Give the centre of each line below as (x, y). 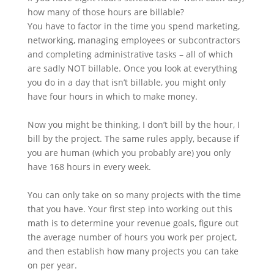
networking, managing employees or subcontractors (134, 40)
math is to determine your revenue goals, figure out (133, 223)
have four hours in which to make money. (112, 96)
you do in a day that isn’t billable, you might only (126, 82)
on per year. (52, 265)
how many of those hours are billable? (106, 12)
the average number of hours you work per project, (132, 237)
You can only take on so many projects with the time (134, 195)
